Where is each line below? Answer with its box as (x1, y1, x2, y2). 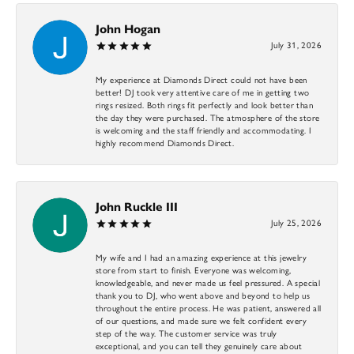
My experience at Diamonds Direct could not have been (96, 72, 307, 85)
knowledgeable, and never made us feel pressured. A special (96, 275, 321, 288)
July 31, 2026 (270, 37, 322, 51)
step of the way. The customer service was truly (96, 326, 277, 339)
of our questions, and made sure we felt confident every (96, 313, 307, 326)
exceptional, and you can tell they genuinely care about (96, 338, 302, 352)
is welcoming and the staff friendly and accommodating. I (96, 122, 312, 136)
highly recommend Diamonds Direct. (96, 135, 235, 149)
